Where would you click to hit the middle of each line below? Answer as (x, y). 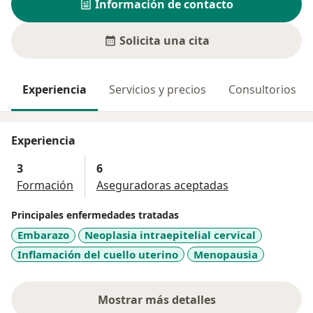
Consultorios (262, 90)
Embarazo (43, 235)
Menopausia (226, 254)
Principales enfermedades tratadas (95, 215)
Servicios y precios (158, 90)
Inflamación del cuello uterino (98, 254)
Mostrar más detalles (156, 300)
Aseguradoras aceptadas (162, 185)
